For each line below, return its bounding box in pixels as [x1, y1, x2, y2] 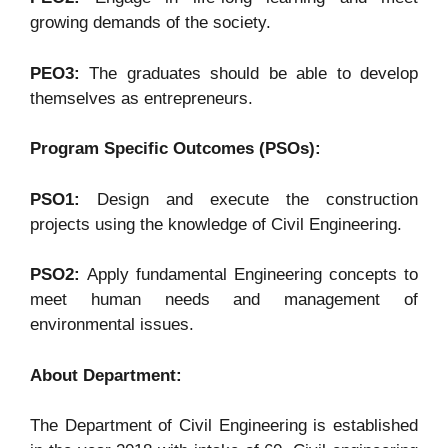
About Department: [30, 365, 182, 385]
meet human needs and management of [30, 290, 418, 310]
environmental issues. [30, 315, 194, 335]
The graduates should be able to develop [89, 63, 419, 83]
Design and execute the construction [97, 189, 418, 209]
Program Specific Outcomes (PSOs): [30, 139, 321, 159]
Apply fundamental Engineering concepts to [87, 265, 418, 285]
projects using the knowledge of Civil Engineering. [30, 214, 402, 234]
